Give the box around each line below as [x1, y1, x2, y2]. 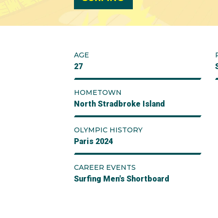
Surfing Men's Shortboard [74, 174, 169, 183]
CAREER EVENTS [74, 163, 136, 172]
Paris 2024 [74, 137, 113, 146]
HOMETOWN [74, 88, 122, 97]
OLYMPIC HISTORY [74, 126, 143, 134]
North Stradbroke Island [74, 99, 165, 109]
